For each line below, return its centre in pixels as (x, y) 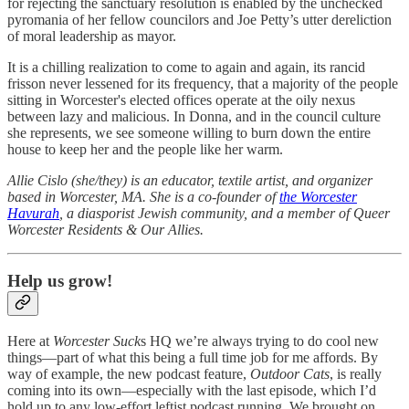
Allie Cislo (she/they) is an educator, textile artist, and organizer (190, 180)
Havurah (33, 213)
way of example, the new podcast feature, (129, 374)
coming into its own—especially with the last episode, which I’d (192, 391)
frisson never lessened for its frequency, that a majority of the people (203, 83)
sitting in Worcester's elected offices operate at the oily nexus (181, 100)
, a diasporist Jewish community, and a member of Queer (225, 213)
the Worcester (318, 196)
